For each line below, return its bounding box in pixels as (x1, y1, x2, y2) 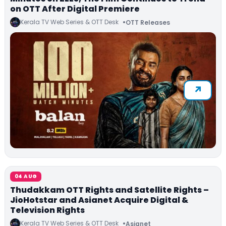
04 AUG (15, 173, 37, 181)
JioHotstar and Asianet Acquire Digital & (10, 194, 188, 206)
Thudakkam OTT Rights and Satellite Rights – (10, 184, 209, 196)
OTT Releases (126, 18, 170, 27)
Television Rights (10, 204, 85, 216)
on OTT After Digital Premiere (10, 3, 140, 15)
